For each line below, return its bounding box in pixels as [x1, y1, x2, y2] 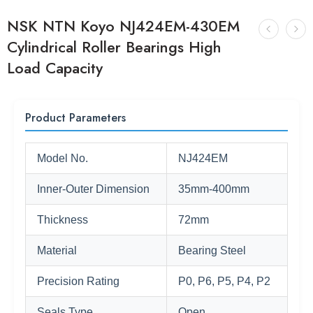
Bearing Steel [178, 245, 246, 256]
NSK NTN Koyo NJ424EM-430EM [7, 15, 240, 37]
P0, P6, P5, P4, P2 [178, 275, 270, 287]
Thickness [37, 214, 88, 226]
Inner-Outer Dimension [37, 183, 150, 195]
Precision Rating [37, 275, 119, 287]
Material [37, 245, 77, 256]
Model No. [37, 152, 88, 164]
